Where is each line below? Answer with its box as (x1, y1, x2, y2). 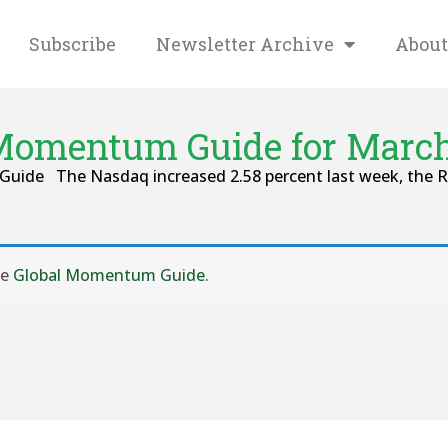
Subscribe (29, 32, 116, 56)
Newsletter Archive (156, 32, 334, 56)
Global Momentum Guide (13, 264, 205, 286)
